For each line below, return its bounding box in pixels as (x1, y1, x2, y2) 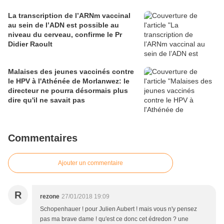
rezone (40, 193, 59, 200)
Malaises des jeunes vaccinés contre (8, 67, 134, 76)
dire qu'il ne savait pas (8, 96, 85, 104)
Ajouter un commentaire (58, 159, 123, 167)
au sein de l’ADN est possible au (8, 21, 119, 29)
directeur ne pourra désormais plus (8, 86, 128, 95)
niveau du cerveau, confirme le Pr (8, 30, 122, 39)
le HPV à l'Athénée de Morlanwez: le (8, 77, 129, 85)
